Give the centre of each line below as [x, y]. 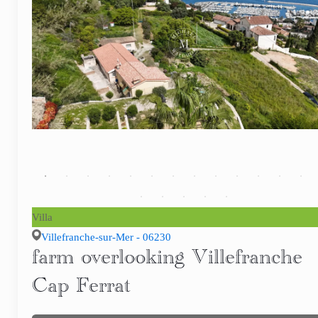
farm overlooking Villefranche [167, 262]
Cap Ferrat [81, 290]
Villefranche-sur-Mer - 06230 [106, 237]
